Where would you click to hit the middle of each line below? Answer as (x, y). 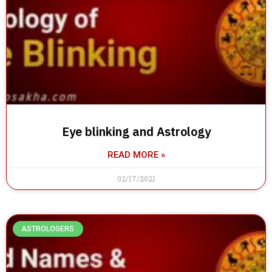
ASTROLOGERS (48, 229)
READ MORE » (136, 155)
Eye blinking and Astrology (136, 131)
